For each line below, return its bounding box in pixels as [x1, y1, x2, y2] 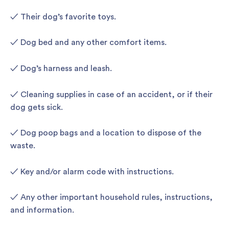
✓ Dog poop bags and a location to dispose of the [10, 129, 201, 138]
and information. [10, 206, 74, 215]
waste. [10, 142, 35, 150]
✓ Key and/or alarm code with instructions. [10, 167, 174, 176]
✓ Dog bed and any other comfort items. [10, 38, 167, 47]
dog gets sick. [10, 103, 63, 111]
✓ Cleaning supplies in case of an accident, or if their [10, 90, 213, 99]
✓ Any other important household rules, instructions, [10, 193, 213, 202]
